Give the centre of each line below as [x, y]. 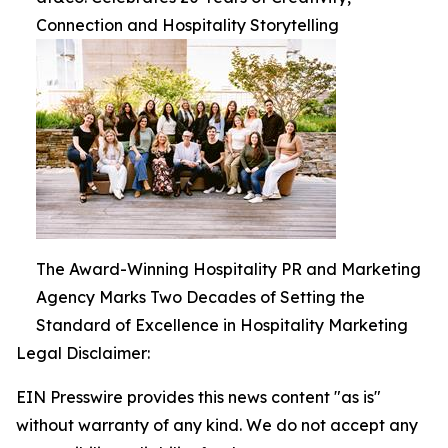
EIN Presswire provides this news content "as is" [198, 397]
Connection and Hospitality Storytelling [187, 25]
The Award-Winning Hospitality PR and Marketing [228, 269]
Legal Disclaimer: [83, 353]
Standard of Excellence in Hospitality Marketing [222, 325]
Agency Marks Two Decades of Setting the [200, 297]
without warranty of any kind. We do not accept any [217, 425]
